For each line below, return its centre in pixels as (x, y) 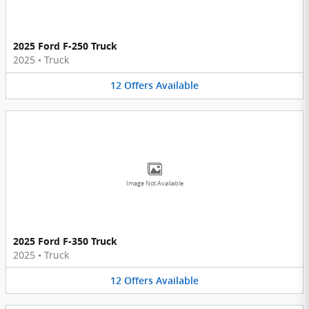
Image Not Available (154, 183)
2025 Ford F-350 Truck (65, 241)
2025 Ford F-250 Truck (65, 46)
